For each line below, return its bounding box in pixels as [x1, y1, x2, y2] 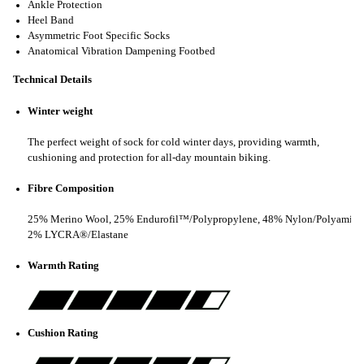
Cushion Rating [28, 327, 98, 339]
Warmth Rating [28, 260, 99, 272]
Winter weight [28, 105, 93, 117]
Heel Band [28, 15, 74, 27]
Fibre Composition [28, 183, 114, 195]
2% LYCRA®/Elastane [28, 229, 128, 241]
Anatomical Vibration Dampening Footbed [28, 45, 215, 58]
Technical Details [13, 74, 92, 86]
